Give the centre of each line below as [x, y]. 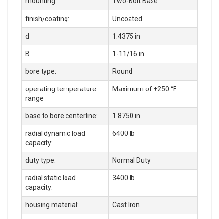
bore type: [41, 71]
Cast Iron [126, 205]
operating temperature [61, 89]
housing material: [52, 205]
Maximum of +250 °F [144, 89]
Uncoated [127, 18]
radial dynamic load [55, 133]
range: [35, 98]
